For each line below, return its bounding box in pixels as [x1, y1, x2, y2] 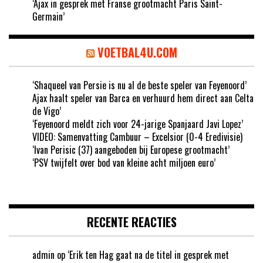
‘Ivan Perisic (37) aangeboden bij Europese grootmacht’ [32, 143, 230, 157]
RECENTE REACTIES [86, 213, 177, 231]
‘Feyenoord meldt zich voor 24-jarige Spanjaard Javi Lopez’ [32, 117, 243, 131]
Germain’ [32, 9, 65, 24]
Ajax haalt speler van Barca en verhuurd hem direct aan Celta [32, 91, 254, 106]
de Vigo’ [32, 104, 61, 119]
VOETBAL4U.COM [97, 43, 177, 62]
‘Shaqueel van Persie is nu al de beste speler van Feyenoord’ [32, 78, 247, 93]
